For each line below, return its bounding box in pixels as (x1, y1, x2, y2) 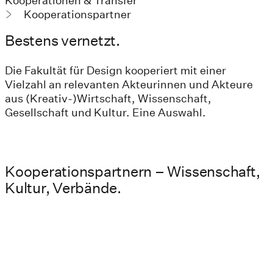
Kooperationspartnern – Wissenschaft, (5, 163, 260, 180)
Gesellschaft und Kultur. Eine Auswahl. (5, 106, 206, 119)
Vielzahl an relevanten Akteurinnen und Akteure (5, 78, 253, 91)
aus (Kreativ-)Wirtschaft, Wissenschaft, (5, 92, 211, 105)
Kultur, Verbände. (5, 179, 121, 197)
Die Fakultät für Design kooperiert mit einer (5, 64, 226, 77)
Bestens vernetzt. (5, 31, 120, 49)
